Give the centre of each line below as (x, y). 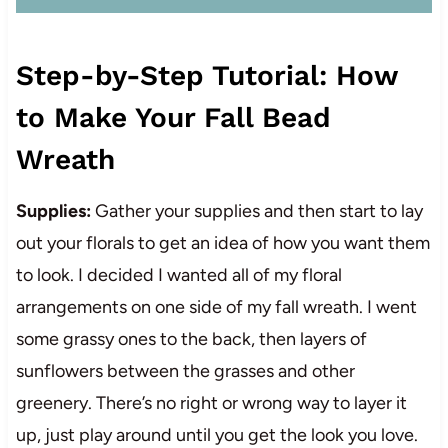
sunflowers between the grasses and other (185, 370)
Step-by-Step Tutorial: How (206, 75)
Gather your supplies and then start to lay (256, 210)
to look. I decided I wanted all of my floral (178, 274)
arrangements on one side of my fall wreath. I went (216, 306)
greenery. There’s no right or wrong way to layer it (211, 402)
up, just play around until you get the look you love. (216, 434)
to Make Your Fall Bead (173, 117)
